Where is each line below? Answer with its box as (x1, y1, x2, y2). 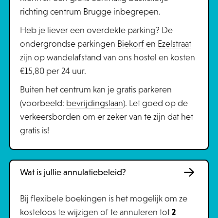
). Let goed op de (123, 98, 188, 108)
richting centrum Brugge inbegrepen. (19, 7, 161, 17)
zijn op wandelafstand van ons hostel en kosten (19, 53, 195, 62)
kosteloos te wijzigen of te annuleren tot (19, 207, 172, 217)
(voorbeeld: (19, 98, 66, 108)
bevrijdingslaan (66, 98, 123, 108)
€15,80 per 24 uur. (19, 66, 86, 76)
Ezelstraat (157, 39, 191, 49)
